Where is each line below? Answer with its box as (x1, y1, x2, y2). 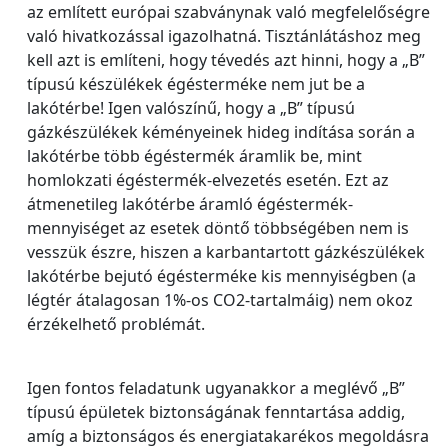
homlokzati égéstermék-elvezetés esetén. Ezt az (27, 169, 389, 191)
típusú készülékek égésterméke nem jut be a (27, 73, 365, 95)
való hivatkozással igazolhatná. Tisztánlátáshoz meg (27, 25, 421, 47)
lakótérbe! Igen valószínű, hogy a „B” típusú (27, 97, 355, 119)
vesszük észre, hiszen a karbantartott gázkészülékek (27, 241, 425, 263)
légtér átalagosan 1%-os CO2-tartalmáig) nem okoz (27, 289, 413, 311)
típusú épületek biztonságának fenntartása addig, (27, 401, 405, 423)
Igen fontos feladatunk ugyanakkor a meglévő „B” (27, 377, 405, 399)
